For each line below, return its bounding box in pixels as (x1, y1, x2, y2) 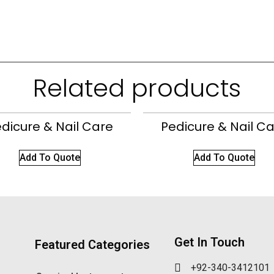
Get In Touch (174, 234, 245, 250)
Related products (33, 71, 241, 105)
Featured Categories (34, 237, 150, 252)
